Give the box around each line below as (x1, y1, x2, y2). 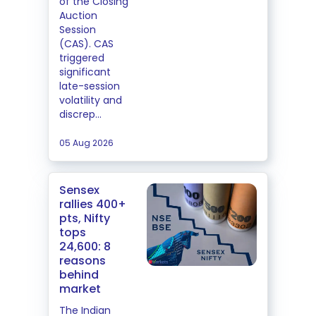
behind (59, 267, 99, 283)
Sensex (59, 182, 99, 198)
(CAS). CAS (59, 37, 114, 51)
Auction (59, 8, 97, 23)
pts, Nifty (59, 210, 110, 226)
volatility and (59, 93, 122, 107)
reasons (59, 253, 106, 269)
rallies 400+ (59, 196, 126, 212)
